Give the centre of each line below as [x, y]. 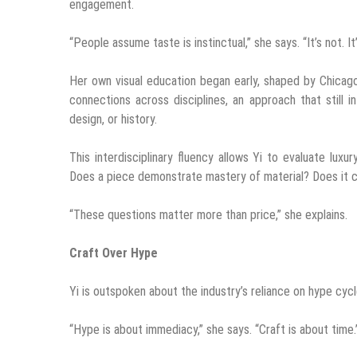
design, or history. [113, 119]
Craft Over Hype [114, 253]
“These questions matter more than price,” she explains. [208, 214]
